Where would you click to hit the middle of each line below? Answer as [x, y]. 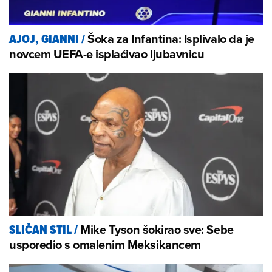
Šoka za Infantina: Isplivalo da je [171, 39]
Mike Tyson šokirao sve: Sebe [157, 229]
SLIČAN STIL [40, 230]
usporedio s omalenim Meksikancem [105, 245]
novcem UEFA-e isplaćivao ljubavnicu [107, 54]
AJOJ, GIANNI [44, 39]
